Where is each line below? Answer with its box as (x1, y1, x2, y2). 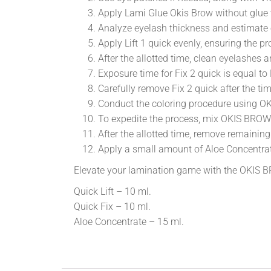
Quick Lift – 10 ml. (74, 185, 151, 197)
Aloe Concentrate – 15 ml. (74, 215, 184, 227)
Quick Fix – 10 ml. (74, 200, 151, 212)
